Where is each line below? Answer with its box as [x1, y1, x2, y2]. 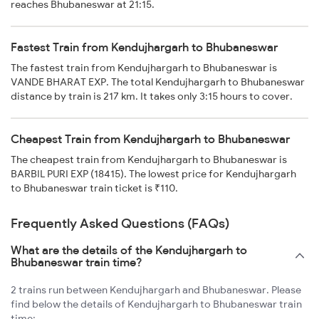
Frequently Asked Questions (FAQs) [11, 215, 229, 232]
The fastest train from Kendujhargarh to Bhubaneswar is [11, 61, 277, 75]
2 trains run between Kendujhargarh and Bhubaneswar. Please [11, 283, 301, 297]
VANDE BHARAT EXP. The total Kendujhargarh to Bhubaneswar [11, 75, 305, 89]
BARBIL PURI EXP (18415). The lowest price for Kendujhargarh [11, 167, 296, 181]
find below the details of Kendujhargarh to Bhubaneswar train [11, 298, 302, 311]
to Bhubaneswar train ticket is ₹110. [11, 182, 178, 195]
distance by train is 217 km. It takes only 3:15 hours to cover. [11, 90, 293, 103]
